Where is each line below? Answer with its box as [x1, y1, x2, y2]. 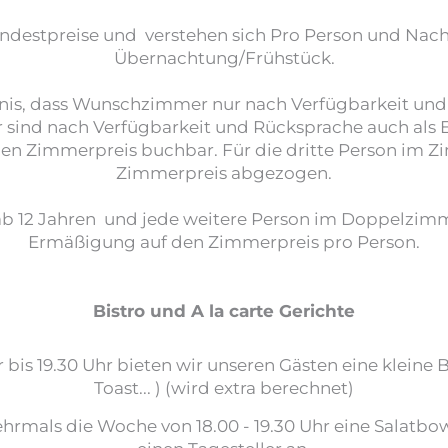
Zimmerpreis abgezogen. [116, 161, 332, 183]
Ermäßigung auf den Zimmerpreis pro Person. [28, 230, 420, 252]
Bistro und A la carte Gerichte [93, 299, 355, 322]
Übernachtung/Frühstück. [113, 46, 335, 68]
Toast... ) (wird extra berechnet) [94, 376, 354, 398]
